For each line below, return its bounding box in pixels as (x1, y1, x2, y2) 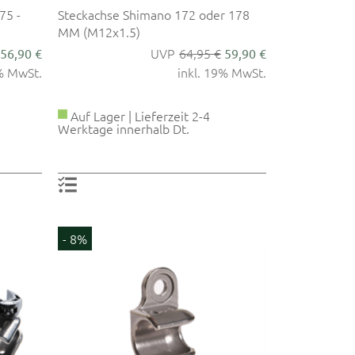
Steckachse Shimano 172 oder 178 (58, 5, 250, 23)
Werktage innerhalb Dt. (58, 119, 190, 137)
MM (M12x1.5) (58, 22, 141, 40)
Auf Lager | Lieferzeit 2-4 (67, 106, 211, 124)
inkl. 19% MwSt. (177, 63, 266, 81)
